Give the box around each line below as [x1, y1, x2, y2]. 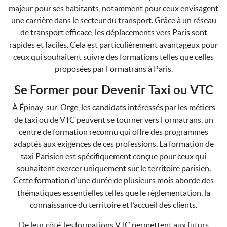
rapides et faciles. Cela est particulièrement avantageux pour [9, 40, 218, 49]
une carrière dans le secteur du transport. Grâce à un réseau [11, 16, 216, 25]
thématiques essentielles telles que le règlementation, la [17, 188, 210, 197]
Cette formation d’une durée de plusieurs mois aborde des [13, 176, 214, 185]
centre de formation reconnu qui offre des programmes [19, 127, 208, 136]
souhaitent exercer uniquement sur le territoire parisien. [16, 164, 211, 173]
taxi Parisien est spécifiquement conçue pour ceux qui [21, 152, 206, 161]
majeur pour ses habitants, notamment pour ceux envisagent [9, 4, 218, 13]
